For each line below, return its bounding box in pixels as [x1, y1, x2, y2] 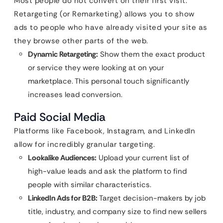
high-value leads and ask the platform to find [28, 166, 187, 176]
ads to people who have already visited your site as [14, 22, 208, 32]
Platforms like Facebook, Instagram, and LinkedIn [14, 126, 195, 136]
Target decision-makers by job [98, 193, 206, 203]
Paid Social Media [14, 110, 106, 124]
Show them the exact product [98, 49, 205, 59]
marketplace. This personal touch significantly [28, 76, 189, 86]
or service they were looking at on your [28, 63, 164, 73]
